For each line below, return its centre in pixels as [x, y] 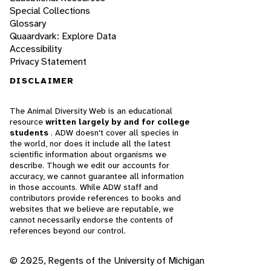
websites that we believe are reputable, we [92, 209]
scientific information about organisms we [88, 154]
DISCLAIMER [42, 80]
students [30, 132]
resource [28, 122]
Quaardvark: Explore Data [63, 36]
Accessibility [36, 49]
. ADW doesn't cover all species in [115, 132]
